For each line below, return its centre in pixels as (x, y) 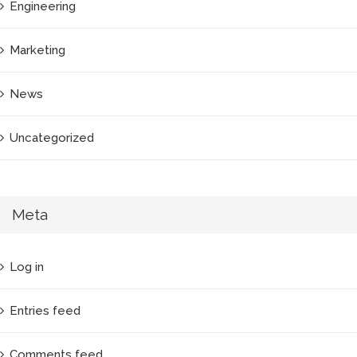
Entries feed (45, 311)
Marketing (37, 50)
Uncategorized (52, 137)
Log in (27, 267)
